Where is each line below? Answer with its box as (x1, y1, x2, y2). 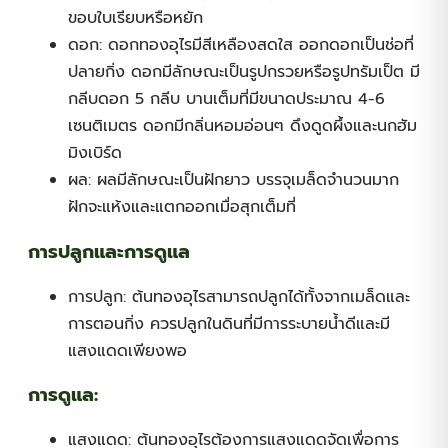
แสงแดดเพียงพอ (68, 338, 187, 363)
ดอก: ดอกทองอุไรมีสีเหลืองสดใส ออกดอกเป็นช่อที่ (68, 33, 414, 58)
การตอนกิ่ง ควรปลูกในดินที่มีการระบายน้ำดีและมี (68, 311, 390, 336)
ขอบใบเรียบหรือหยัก (68, 6, 203, 31)
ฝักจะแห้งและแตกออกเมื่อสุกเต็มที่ (68, 195, 296, 220)
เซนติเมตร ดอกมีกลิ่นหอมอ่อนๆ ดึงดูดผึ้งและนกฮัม (68, 114, 417, 139)
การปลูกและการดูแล (28, 237, 190, 266)
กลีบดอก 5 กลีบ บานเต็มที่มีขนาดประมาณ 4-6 (68, 87, 385, 112)
